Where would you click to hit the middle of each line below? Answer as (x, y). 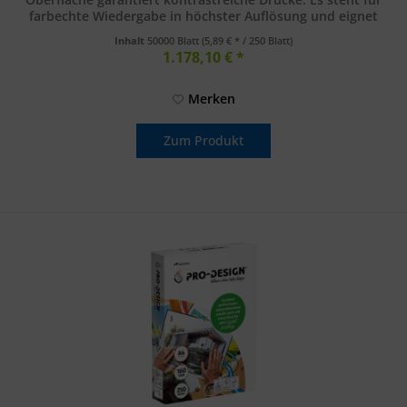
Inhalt (131, 41)
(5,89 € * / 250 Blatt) (248, 41)
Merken (211, 99)
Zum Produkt (204, 141)
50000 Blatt (175, 41)
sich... (203, 33)
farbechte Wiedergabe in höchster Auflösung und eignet (204, 16)
